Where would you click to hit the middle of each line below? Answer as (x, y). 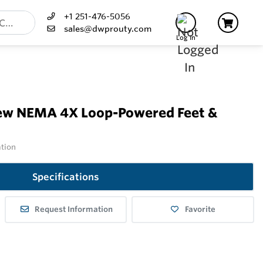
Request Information (73, 210)
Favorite (200, 210)
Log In (186, 38)
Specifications (66, 177)
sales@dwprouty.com (108, 28)
